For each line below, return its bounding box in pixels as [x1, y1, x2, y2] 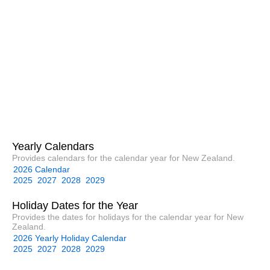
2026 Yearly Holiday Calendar [13, 233, 127, 243]
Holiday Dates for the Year [11, 199, 138, 212]
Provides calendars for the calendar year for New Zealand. [11, 152, 235, 163]
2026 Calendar [13, 164, 70, 174]
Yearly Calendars [11, 140, 94, 152]
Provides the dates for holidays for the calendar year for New [11, 212, 243, 222]
